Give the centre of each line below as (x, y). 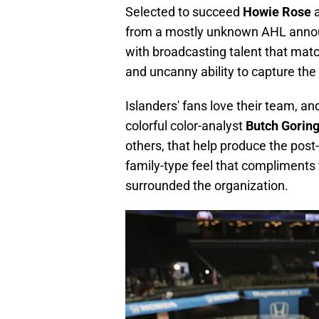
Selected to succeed (184, 12)
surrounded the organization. (207, 186)
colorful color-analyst (185, 126)
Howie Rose (278, 12)
